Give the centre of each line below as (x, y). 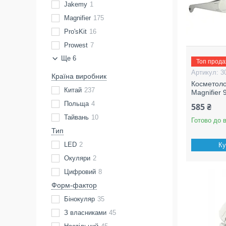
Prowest (76, 45)
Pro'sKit (75, 32)
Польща (76, 104)
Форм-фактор (74, 185)
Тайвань (76, 117)
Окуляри (77, 158)
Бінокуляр (79, 199)
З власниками (85, 213)
